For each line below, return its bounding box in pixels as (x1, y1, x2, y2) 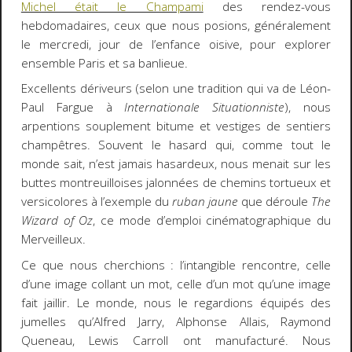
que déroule (238, 193, 312, 211)
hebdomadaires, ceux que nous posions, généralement (20, 16, 332, 34)
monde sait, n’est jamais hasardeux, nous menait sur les (20, 156, 332, 173)
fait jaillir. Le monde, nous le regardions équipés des (20, 294, 332, 311)
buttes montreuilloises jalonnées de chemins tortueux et (20, 174, 332, 192)
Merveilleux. (20, 231, 86, 248)
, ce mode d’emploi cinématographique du (93, 212, 332, 229)
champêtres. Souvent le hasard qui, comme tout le (20, 137, 332, 154)
